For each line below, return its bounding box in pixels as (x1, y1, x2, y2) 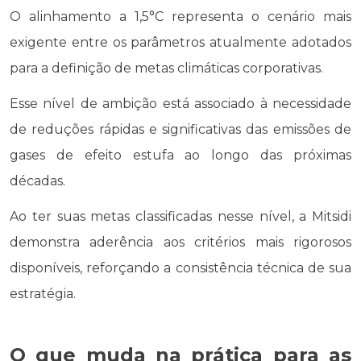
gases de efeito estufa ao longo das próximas (10, 147, 351, 163)
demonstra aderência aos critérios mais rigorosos (10, 234, 351, 250)
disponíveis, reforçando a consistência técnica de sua (10, 259, 351, 276)
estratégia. (10, 285, 76, 301)
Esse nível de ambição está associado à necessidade (10, 95, 351, 111)
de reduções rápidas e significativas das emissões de (10, 121, 351, 137)
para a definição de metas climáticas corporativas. (10, 60, 323, 76)
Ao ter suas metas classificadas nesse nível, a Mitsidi (10, 208, 351, 224)
